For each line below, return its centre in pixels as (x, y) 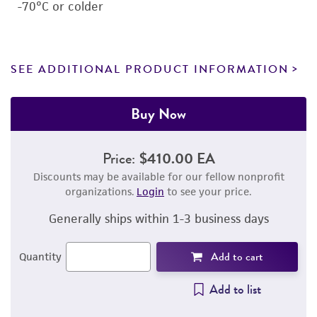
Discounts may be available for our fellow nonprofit (158, 177)
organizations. (101, 191)
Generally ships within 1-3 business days (158, 219)
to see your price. (208, 191)
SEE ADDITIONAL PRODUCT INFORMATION (150, 69)
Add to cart (237, 257)
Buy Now (158, 114)
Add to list (235, 289)
